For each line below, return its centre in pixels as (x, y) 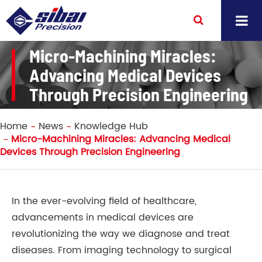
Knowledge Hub (111, 127)
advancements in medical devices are (103, 218)
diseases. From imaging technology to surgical (122, 251)
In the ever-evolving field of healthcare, (104, 201)
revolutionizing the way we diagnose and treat (121, 234)
